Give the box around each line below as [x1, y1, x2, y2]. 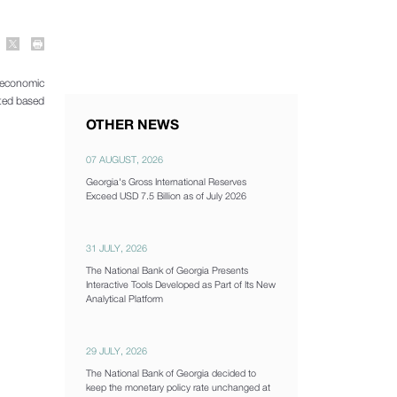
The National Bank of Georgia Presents [85, 264, 248, 276]
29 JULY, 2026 [85, 345, 147, 357]
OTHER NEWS [85, 116, 179, 133]
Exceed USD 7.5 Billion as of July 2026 [85, 190, 246, 202]
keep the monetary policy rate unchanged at [85, 381, 270, 393]
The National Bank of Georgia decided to [85, 367, 256, 379]
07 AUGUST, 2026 [85, 152, 163, 165]
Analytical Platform [85, 292, 163, 305]
